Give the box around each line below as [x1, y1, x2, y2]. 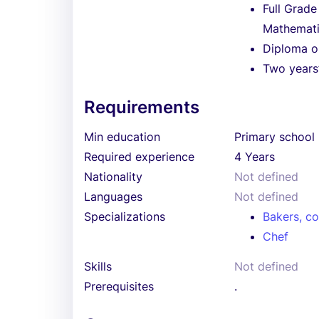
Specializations [84, 209, 165, 224]
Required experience [84, 150, 194, 164]
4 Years [234, 150, 276, 164]
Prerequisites [84, 279, 154, 293]
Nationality [84, 169, 142, 184]
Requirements [84, 97, 199, 117]
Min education [84, 130, 160, 144]
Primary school [234, 130, 315, 144]
